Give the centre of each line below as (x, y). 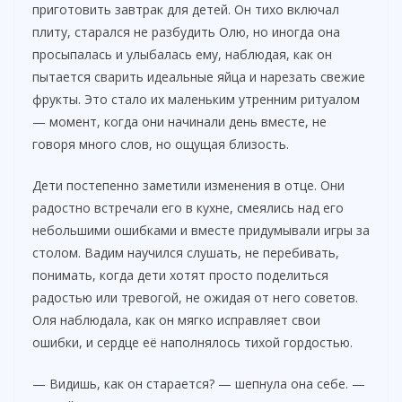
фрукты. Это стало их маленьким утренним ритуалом (196, 99)
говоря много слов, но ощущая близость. (161, 144)
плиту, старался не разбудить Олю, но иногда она (186, 31)
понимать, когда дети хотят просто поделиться (180, 275)
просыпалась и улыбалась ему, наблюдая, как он (182, 54)
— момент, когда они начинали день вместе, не (179, 121)
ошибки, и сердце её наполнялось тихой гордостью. (192, 342)
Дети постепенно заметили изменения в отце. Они (188, 185)
